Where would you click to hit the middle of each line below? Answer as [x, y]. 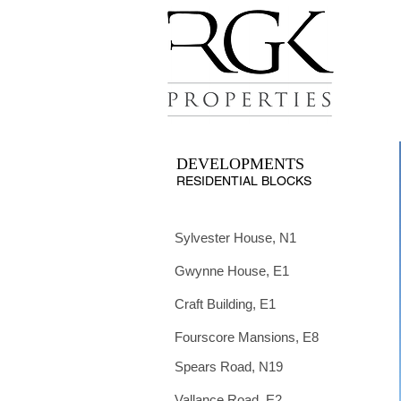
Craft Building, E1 [225, 304]
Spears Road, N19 [229, 367]
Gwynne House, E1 [232, 271]
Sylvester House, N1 [235, 238]
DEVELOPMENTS [240, 164]
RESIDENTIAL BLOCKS [244, 181]
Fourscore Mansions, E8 [247, 337]
